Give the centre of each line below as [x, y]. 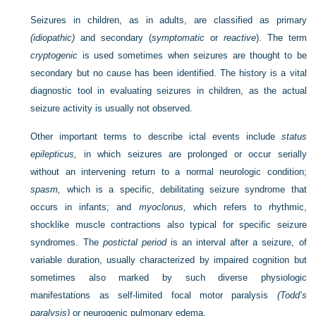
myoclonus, [162, 207]
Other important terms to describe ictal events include [156, 136]
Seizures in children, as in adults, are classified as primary [169, 20]
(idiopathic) [53, 38]
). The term [281, 38]
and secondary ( [114, 38]
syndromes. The [67, 242]
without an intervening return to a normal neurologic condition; [169, 172]
